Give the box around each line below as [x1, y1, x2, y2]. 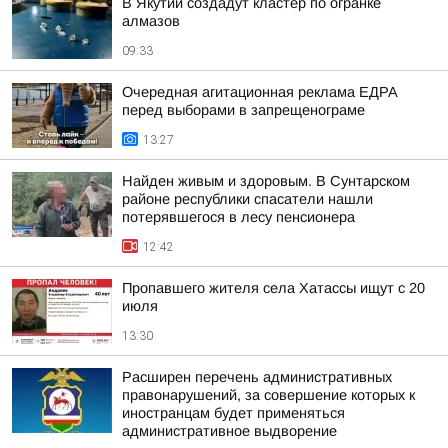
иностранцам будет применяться [122, 405, 345, 421]
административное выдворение [122, 423, 337, 439]
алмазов [122, 13, 180, 29]
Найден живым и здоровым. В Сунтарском [122, 173, 410, 189]
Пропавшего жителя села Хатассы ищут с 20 [122, 280, 425, 296]
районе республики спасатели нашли [122, 191, 373, 207]
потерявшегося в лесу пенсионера [122, 209, 355, 225]
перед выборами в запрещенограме [122, 102, 365, 118]
